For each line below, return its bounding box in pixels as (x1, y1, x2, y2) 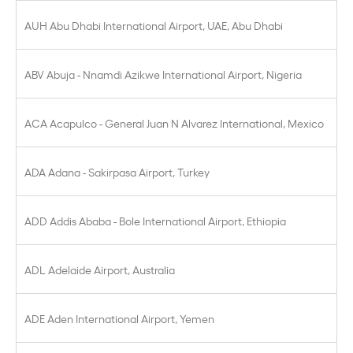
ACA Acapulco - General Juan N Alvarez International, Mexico (24, 115, 324, 130)
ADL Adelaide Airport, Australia (24, 262, 175, 277)
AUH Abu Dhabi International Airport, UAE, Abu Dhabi (24, 17, 283, 32)
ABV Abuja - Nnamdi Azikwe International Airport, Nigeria (24, 66, 302, 81)
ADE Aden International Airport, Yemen (24, 310, 214, 325)
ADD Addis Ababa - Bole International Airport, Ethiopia (24, 213, 286, 228)
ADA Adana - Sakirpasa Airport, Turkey (24, 164, 210, 179)
